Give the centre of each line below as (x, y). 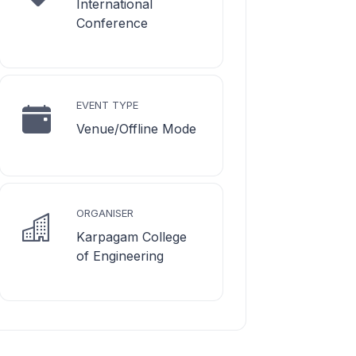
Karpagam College (132, 237)
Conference (112, 23)
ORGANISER (105, 213)
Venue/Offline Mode (136, 129)
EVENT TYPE (107, 105)
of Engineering (120, 256)
